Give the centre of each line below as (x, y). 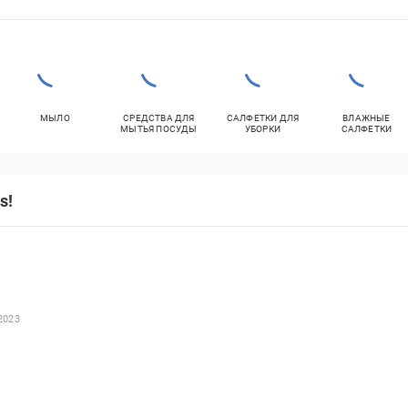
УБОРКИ (263, 129)
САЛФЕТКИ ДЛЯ (263, 118)
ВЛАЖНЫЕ (367, 118)
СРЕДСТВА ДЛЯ (159, 118)
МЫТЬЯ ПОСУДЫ (159, 129)
